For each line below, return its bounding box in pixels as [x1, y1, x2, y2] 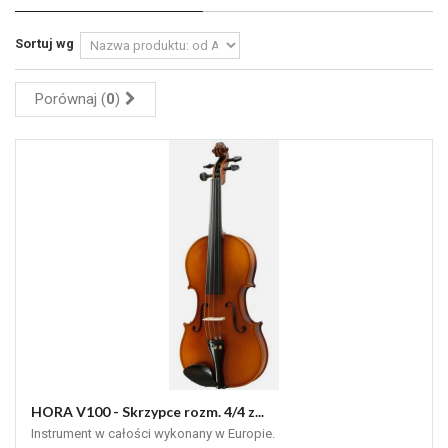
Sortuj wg [15, 36, 74, 52]
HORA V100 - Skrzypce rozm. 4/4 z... [31, 403, 264, 421]
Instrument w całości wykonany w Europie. [31, 426, 275, 442]
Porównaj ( [35, 90, 106, 109]
